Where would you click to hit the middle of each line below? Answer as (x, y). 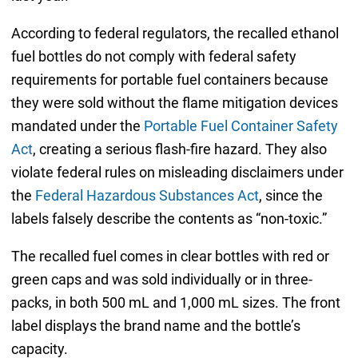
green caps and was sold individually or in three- (161, 280)
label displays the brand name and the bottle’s (155, 326)
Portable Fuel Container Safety (241, 126)
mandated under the (77, 126)
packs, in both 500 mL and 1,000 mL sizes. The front (175, 303)
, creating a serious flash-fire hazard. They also (179, 149)
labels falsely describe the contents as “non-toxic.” (169, 219)
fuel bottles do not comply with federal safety (153, 57)
